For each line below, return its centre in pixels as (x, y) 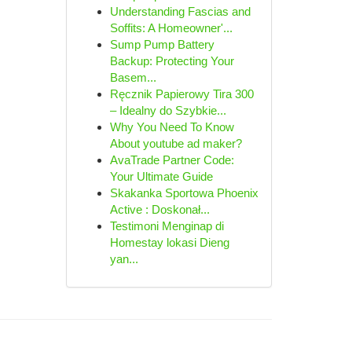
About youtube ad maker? (176, 143)
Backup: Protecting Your (172, 61)
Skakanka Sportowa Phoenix (184, 193)
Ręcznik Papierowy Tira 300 (181, 94)
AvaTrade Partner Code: (172, 160)
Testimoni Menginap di (167, 226)
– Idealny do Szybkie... (168, 110)
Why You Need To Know (172, 127)
